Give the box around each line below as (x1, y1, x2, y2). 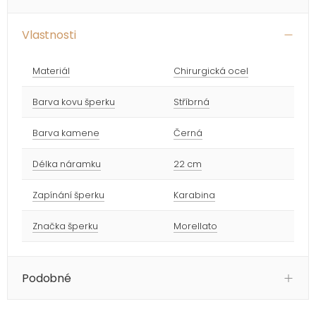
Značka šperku (32, 219, 98, 232)
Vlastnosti (22, 26, 76, 43)
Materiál (32, 64, 70, 77)
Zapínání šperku (32, 188, 104, 201)
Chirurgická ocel (174, 64, 248, 77)
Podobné (22, 269, 71, 286)
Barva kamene (32, 126, 99, 139)
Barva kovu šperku (32, 95, 115, 108)
